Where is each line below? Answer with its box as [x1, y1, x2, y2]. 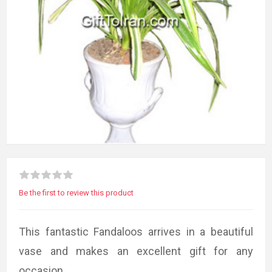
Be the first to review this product [19, 188, 134, 197]
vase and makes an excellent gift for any [19, 244, 253, 257]
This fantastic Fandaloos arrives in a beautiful [19, 225, 253, 238]
